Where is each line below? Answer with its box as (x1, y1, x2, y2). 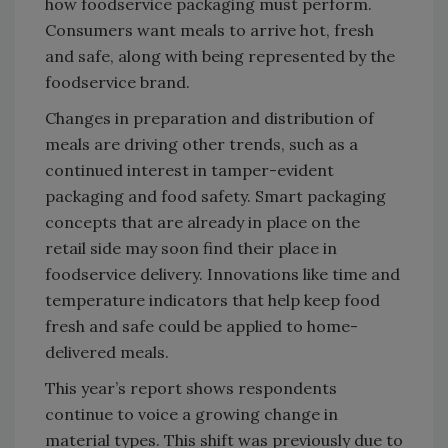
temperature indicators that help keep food (45, 289, 380, 310)
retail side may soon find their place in (45, 237, 337, 258)
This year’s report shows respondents (45, 377, 337, 398)
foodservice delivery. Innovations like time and (45, 263, 400, 284)
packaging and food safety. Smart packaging (45, 185, 386, 206)
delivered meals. (45, 341, 173, 362)
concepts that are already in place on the (45, 211, 360, 232)
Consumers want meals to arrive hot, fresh (45, 19, 374, 40)
